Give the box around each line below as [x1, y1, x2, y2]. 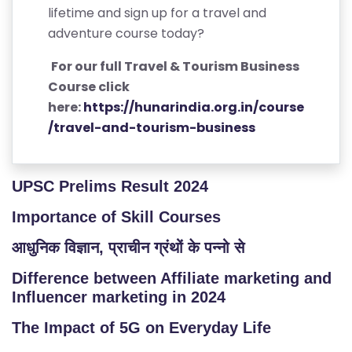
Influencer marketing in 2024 [12, 288, 225, 306]
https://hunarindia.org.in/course [83, 98, 304, 116]
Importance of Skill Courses [12, 208, 221, 225]
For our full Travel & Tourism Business [51, 57, 299, 75]
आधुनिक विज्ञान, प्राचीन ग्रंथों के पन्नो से [12, 239, 244, 256]
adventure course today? [48, 24, 207, 42]
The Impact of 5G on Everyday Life [12, 319, 271, 336]
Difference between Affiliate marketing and [12, 269, 332, 287]
